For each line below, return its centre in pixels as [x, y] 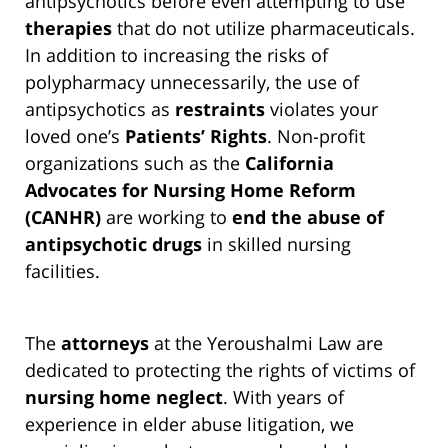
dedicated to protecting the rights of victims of [220, 370]
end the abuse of [308, 217]
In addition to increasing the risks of [176, 55]
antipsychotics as [100, 109]
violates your [321, 109]
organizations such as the [135, 163]
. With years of [283, 397]
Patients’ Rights [196, 136]
